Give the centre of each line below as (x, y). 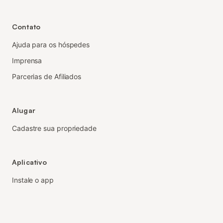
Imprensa (27, 60)
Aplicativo (30, 162)
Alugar (24, 110)
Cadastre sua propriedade (54, 128)
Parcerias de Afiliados (47, 76)
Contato (26, 27)
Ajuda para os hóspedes (51, 45)
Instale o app (33, 180)
